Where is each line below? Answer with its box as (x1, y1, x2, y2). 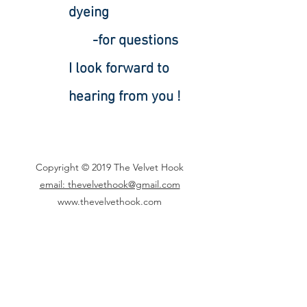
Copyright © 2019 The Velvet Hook (36, 161, 184, 174)
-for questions (69, 32, 178, 50)
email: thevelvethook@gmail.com (39, 178, 180, 191)
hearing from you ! (69, 88, 181, 106)
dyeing (69, 4, 109, 22)
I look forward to (69, 60, 169, 78)
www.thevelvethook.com (58, 195, 162, 208)
